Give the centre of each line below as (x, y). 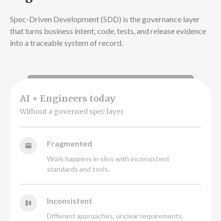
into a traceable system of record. (66, 43)
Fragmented (70, 143)
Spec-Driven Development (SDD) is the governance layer (105, 19)
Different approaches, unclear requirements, (115, 216)
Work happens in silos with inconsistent (108, 159)
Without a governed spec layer (72, 111)
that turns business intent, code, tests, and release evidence (108, 31)
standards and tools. (78, 169)
